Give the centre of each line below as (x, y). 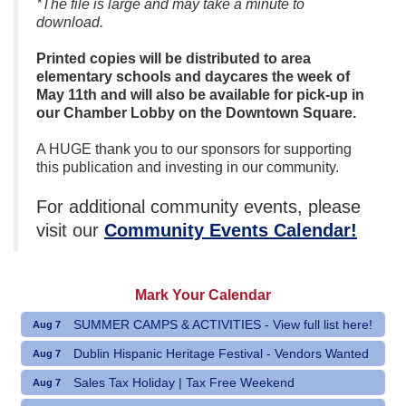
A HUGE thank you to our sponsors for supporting (194, 149)
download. (70, 22)
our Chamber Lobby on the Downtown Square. (196, 112)
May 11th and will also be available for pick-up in (200, 94)
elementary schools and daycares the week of (193, 76)
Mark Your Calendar (203, 295)
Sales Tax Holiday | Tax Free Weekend (184, 382)
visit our (70, 230)
